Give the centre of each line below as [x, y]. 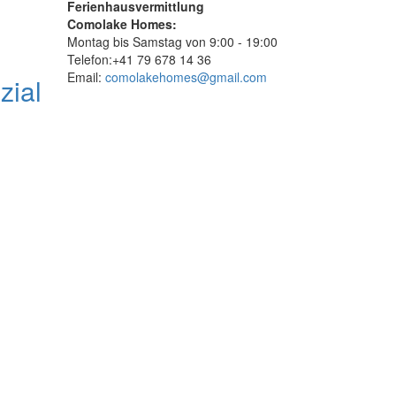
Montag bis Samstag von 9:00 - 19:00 [172, 42]
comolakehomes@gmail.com [186, 77]
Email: [86, 77]
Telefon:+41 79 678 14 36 [139, 60]
